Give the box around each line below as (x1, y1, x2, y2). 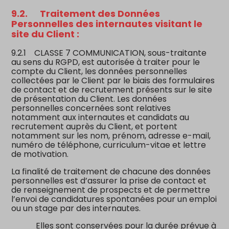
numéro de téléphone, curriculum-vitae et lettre (11, 139, 207, 151)
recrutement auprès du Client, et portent (11, 120, 178, 132)
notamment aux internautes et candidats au (11, 111, 190, 123)
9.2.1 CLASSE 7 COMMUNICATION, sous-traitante (11, 47, 207, 59)
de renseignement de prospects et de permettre (11, 184, 211, 196)
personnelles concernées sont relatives (11, 102, 171, 114)
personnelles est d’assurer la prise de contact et (11, 174, 207, 187)
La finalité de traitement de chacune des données (11, 165, 211, 177)
